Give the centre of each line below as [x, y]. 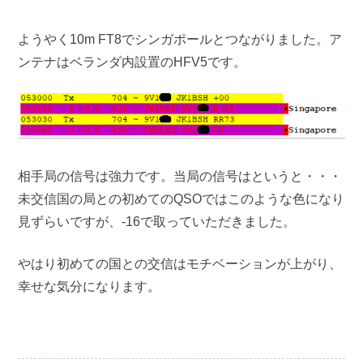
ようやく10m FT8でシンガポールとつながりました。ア [180, 39]
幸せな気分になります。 [90, 287]
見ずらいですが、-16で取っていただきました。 [157, 222]
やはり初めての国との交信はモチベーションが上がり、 [180, 264]
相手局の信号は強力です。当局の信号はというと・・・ [180, 177]
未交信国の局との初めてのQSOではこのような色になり [181, 199]
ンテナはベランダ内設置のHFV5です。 [132, 62]
